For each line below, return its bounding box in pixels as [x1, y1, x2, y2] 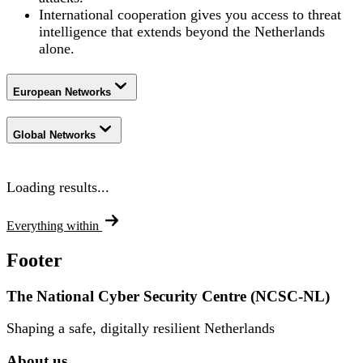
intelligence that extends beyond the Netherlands [39, 23, 325, 41]
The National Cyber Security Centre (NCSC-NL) [6, 287, 330, 305]
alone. [39, 41, 75, 58]
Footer [6, 249, 62, 271]
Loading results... [6, 178, 109, 195]
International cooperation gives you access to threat [39, 6, 341, 23]
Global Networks [13, 128, 96, 141]
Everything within [6, 218, 102, 233]
